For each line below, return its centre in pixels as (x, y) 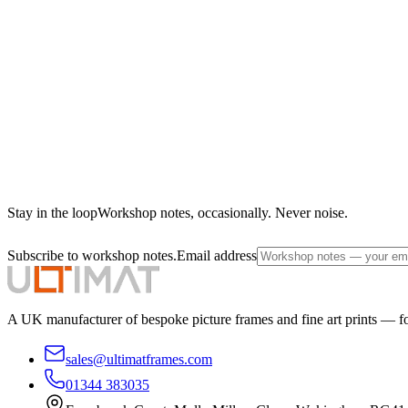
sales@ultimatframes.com (139, 359)
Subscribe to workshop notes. (92, 255)
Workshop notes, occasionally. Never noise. (223, 212)
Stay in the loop (52, 212)
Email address (217, 255)
